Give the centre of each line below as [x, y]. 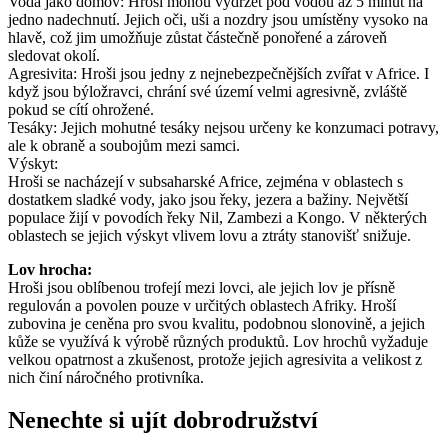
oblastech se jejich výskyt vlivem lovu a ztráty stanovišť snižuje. [209, 235]
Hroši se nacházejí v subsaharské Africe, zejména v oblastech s [205, 181]
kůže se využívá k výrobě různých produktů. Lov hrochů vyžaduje [218, 341]
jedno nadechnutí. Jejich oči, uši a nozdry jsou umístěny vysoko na [218, 19]
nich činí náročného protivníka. [106, 377]
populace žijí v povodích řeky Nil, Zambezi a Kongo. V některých [217, 217]
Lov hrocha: [50, 269]
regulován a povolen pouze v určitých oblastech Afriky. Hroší [202, 305]
